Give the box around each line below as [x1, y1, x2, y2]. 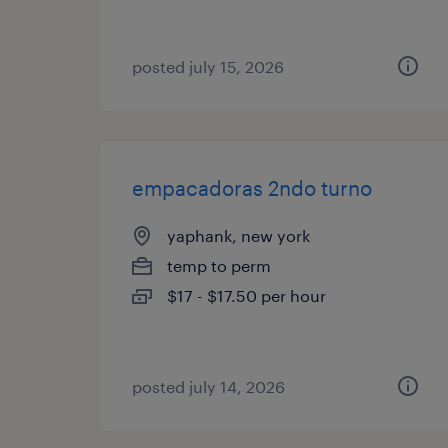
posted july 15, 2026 [132, 57, 284, 76]
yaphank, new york [167, 226, 310, 245]
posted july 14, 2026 [132, 377, 285, 396]
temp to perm [167, 256, 271, 275]
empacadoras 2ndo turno [132, 176, 372, 200]
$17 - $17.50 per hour [167, 286, 326, 305]
